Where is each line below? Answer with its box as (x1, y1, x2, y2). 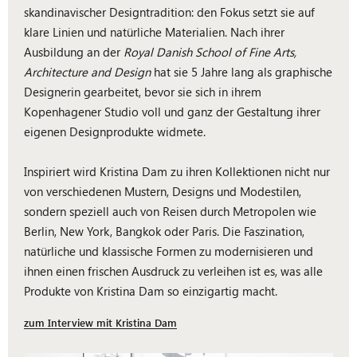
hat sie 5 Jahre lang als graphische (151, 64, 332, 80)
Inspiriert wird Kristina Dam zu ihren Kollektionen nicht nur (24, 163, 330, 179)
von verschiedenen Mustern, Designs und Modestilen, (24, 183, 301, 199)
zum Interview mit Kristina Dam (24, 316, 177, 329)
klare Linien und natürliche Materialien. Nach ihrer (24, 24, 284, 40)
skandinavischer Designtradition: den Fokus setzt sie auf (24, 4, 315, 20)
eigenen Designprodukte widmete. (24, 124, 212, 139)
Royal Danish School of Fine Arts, (124, 44, 296, 60)
